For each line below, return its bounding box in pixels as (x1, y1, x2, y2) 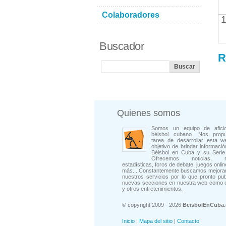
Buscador (99, 40, 144, 52)
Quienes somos (117, 108, 180, 118)
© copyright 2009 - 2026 (122, 202, 183, 208)
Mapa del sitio (139, 218, 173, 224)
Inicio (122, 218, 135, 224)
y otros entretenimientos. (122, 186, 183, 192)
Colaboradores (102, 11, 159, 19)
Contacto (177, 218, 199, 224)
